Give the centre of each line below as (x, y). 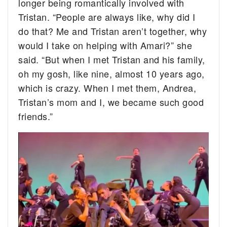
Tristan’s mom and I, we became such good (111, 102)
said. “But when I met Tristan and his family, (112, 59)
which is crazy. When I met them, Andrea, (107, 87)
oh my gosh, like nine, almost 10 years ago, (111, 73)
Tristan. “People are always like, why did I (107, 16)
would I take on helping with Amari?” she (105, 45)
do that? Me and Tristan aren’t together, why (113, 31)
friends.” (36, 116)
